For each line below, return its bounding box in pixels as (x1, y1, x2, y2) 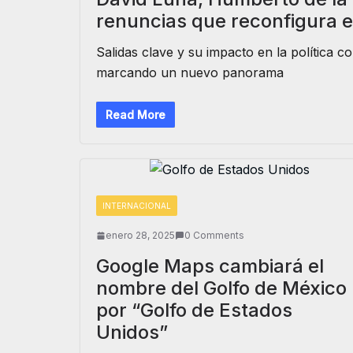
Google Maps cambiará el (96, 255, 324, 277)
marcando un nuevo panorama (96, 65, 284, 80)
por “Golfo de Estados (96, 299, 292, 321)
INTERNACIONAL (102, 201, 171, 210)
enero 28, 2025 (106, 229, 175, 241)
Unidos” (96, 321, 168, 344)
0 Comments (184, 229, 244, 241)
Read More (106, 108, 165, 121)
